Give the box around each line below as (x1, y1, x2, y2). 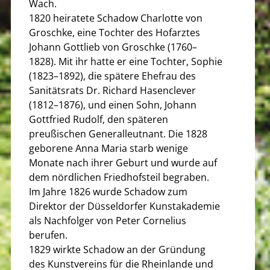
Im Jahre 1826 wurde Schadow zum (29, 185, 187, 198)
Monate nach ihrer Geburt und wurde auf (29, 156, 217, 169)
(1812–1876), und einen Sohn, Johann (29, 98, 196, 111)
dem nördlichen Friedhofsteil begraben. (29, 171, 209, 184)
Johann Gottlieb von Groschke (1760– (29, 40, 197, 54)
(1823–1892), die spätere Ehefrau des (29, 69, 196, 83)
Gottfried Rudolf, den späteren (29, 113, 168, 126)
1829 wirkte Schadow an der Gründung (29, 243, 206, 256)
